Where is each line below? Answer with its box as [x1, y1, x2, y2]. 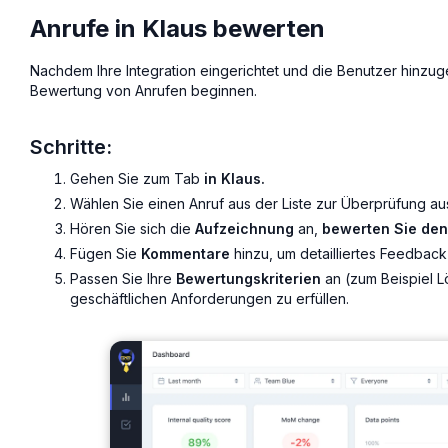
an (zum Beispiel [321, 269, 437, 287]
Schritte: [30, 135, 112, 160]
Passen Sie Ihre [70, 269, 176, 287]
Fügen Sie [70, 244, 141, 262]
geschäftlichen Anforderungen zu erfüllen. [70, 289, 349, 307]
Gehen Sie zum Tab [70, 170, 204, 188]
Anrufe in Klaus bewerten [30, 14, 325, 44]
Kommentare [141, 244, 230, 262]
